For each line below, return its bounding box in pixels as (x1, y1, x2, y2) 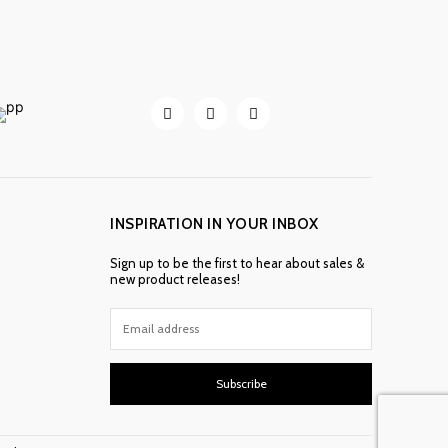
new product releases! (110, 270, 240, 287)
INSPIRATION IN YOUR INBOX (110, 214, 319, 233)
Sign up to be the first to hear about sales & (110, 254, 364, 271)
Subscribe (215, 376, 267, 392)
